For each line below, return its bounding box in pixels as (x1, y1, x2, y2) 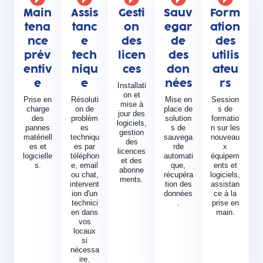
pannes (25, 123, 50, 133)
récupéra (163, 170, 193, 180)
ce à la (214, 189, 237, 198)
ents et (213, 161, 237, 170)
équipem (211, 151, 240, 161)
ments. (120, 175, 143, 184)
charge (26, 104, 49, 114)
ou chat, (70, 170, 99, 180)
